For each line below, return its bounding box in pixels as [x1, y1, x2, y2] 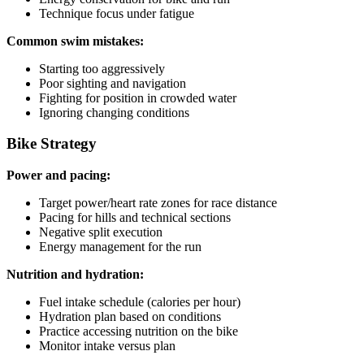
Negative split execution [39, 225, 162, 240]
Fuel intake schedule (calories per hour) [39, 295, 240, 310]
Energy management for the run [39, 240, 201, 254]
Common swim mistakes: [6, 33, 144, 48]
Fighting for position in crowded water [39, 90, 236, 105]
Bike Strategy [6, 135, 97, 153]
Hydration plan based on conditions [39, 310, 221, 324]
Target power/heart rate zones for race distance [39, 196, 277, 210]
